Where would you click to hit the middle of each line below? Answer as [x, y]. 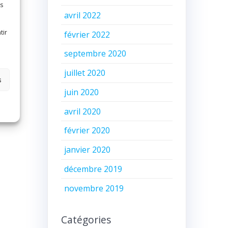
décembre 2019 [93, 169]
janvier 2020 [88, 150]
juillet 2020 [85, 73]
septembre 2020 [95, 54]
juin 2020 [82, 92]
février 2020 [87, 131]
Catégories [86, 220]
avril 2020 [83, 111]
